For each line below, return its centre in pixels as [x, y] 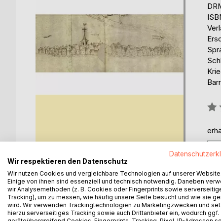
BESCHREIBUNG [75, 200]
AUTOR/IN [145, 200]
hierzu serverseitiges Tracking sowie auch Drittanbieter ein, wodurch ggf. [113, 213]
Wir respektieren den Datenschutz [68, 161]
